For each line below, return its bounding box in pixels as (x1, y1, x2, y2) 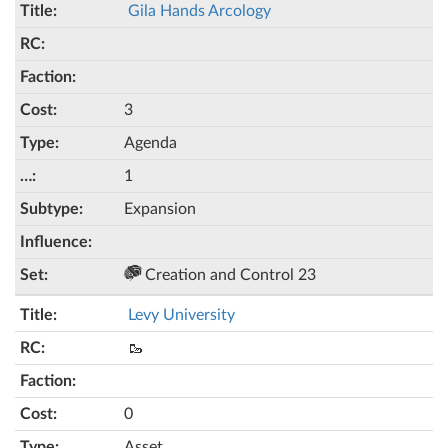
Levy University (128, 307, 235, 323)
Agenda (124, 135, 177, 151)
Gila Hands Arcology (128, 3, 271, 19)
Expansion (124, 201, 196, 217)
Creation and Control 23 (141, 267, 316, 283)
